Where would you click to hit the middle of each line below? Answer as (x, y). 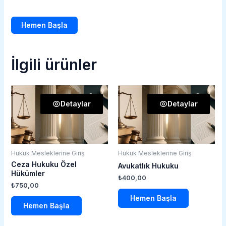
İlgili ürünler (54, 65)
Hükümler (28, 173)
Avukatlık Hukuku (148, 165)
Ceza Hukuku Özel (44, 164)
